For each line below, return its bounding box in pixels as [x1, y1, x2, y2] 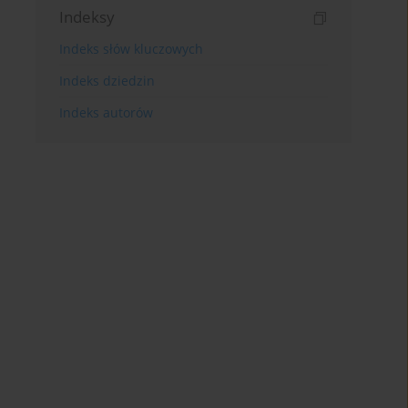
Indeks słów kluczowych [59, 39, 204, 57]
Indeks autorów [59, 103, 154, 121]
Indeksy [59, 5, 116, 27]
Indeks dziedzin [59, 71, 156, 89]
